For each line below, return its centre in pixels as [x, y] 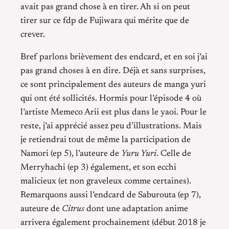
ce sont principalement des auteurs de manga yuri [113, 85]
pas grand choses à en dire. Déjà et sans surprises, [113, 71]
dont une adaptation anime [136, 209]
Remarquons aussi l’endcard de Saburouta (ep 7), [111, 195]
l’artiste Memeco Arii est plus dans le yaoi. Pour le [113, 112]
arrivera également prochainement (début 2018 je [113, 223]
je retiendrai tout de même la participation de [106, 140]
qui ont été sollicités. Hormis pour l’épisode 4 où [111, 98]
